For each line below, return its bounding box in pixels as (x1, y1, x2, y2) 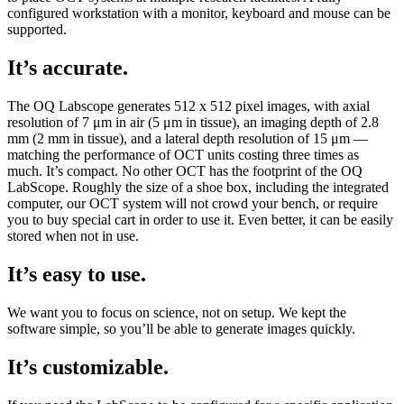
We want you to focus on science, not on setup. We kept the (7, 304, 346, 320)
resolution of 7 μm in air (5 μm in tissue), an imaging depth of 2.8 (7, 114, 379, 130)
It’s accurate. (7, 55, 128, 79)
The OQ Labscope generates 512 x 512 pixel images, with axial (7, 97, 370, 114)
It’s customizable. (7, 354, 169, 379)
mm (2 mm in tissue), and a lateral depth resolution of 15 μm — (7, 130, 368, 146)
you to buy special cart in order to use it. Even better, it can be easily (7, 211, 393, 227)
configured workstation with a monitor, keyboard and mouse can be (7, 5, 390, 22)
